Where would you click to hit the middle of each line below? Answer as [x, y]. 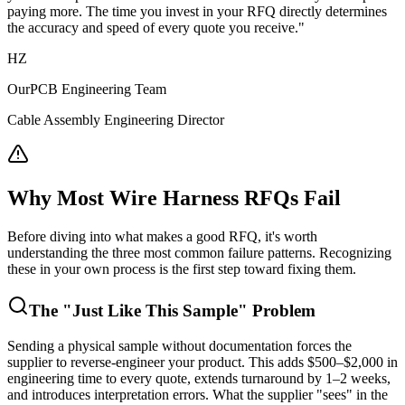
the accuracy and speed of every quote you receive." [156, 28]
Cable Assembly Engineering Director [116, 120]
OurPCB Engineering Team [87, 89]
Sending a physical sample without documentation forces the [179, 345]
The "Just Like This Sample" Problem [172, 310]
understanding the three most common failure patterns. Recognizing [199, 253]
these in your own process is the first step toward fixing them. [182, 269]
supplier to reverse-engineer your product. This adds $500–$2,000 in [202, 362]
